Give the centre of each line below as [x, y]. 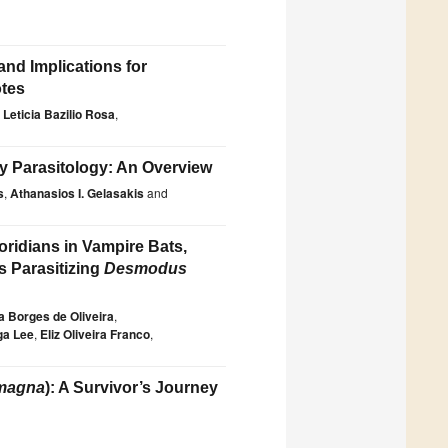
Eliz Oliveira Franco [95, 334]
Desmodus [145, 269]
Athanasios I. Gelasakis [77, 193]
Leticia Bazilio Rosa [59, 114]
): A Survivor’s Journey [131, 388]
